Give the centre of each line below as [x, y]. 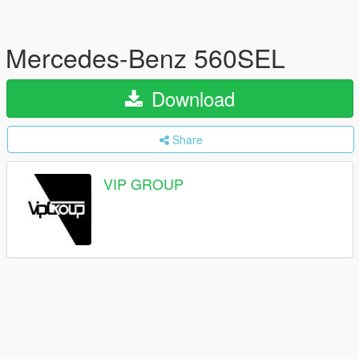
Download [190, 98]
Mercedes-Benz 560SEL [145, 57]
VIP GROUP [143, 184]
